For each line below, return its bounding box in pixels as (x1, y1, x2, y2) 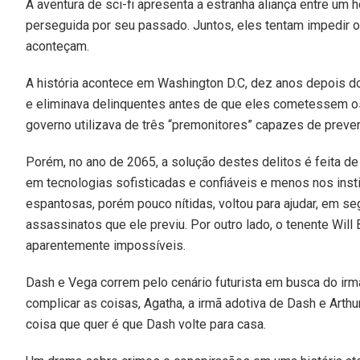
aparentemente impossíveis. (26, 237, 186, 253)
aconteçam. (26, 38, 89, 54)
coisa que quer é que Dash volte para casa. (26, 316, 266, 332)
